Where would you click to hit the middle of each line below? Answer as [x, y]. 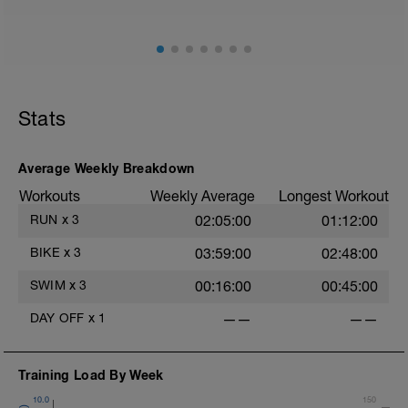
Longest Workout [334, 196]
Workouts [50, 196]
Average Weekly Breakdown [107, 168]
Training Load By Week [91, 375]
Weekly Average [203, 196]
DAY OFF [57, 318]
